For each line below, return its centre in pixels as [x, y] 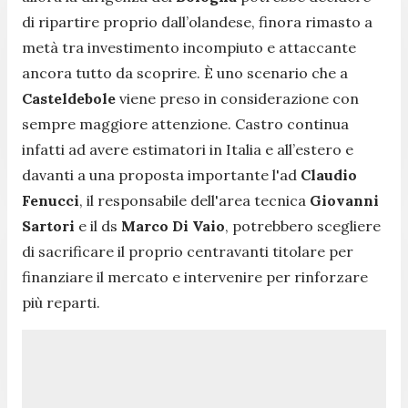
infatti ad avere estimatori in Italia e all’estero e [188, 149]
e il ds [98, 225]
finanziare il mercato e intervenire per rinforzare [195, 276]
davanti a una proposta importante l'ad [161, 174]
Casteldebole [71, 98]
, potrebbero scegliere [303, 225]
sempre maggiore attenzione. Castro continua [185, 123]
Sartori [48, 225]
